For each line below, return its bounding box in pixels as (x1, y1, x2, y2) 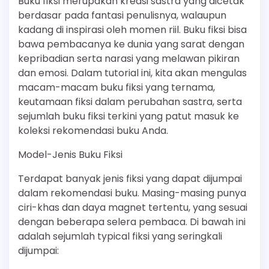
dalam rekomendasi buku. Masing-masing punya (18, 186, 246, 200)
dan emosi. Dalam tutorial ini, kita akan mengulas (18, 66, 247, 80)
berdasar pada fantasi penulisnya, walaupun (18, 8, 226, 22)
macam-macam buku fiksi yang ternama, (18, 80, 215, 94)
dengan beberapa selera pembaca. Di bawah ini (18, 215, 246, 229)
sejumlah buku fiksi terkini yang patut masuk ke (18, 109, 239, 123)
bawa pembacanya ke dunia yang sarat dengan (18, 37, 244, 51)
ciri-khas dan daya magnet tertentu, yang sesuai (18, 201, 247, 214)
